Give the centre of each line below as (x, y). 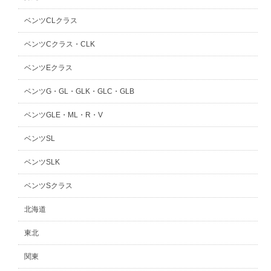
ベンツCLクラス (51, 21)
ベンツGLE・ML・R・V (64, 115)
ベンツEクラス (49, 68)
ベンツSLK (42, 162)
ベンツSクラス (49, 186)
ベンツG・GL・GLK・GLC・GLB (80, 91)
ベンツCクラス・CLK (60, 44)
